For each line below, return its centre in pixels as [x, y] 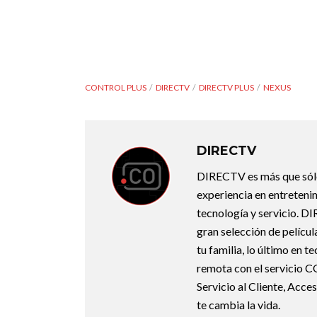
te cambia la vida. [238, 305]
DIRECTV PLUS [226, 88]
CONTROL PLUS [116, 88]
